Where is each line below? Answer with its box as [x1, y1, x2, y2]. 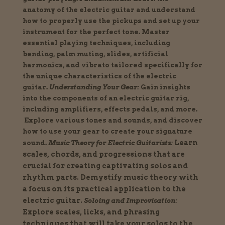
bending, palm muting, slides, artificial [22, 50, 168, 58]
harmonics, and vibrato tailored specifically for [22, 61, 202, 69]
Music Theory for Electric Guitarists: [48, 139, 173, 147]
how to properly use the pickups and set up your [22, 17, 200, 25]
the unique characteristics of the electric [22, 72, 176, 80]
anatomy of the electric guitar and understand [22, 6, 195, 14]
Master [141, 28, 170, 36]
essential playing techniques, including [22, 39, 170, 47]
